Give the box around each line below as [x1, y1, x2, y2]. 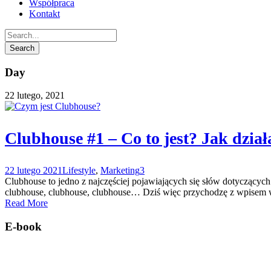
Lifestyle [62, 165, 96, 176]
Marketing [100, 165, 140, 176]
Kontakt [29, 8, 60, 19]
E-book [5, 220, 42, 233]
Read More [5, 198, 48, 209]
